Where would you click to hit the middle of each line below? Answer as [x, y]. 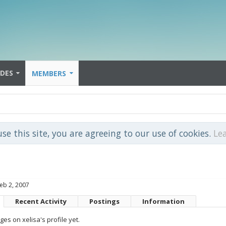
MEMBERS [49, 73]
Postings [104, 201]
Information [163, 201]
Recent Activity [41, 201]
